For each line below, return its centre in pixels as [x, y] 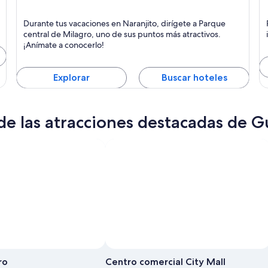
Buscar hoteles [194, 77]
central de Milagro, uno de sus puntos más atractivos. [122, 34]
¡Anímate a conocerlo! [63, 45]
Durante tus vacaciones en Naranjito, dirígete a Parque [124, 23]
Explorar [71, 77]
